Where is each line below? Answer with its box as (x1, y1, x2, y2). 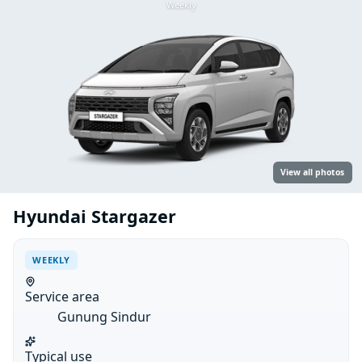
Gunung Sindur (57, 308, 152, 326)
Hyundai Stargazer (13, 204, 176, 229)
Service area (25, 288, 100, 306)
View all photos (280, 166, 345, 179)
